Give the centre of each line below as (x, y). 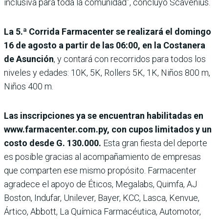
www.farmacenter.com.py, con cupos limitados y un (108, 130)
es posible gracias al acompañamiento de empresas (102, 157)
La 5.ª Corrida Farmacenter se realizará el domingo (108, 32)
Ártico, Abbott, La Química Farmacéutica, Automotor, (102, 212)
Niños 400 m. (29, 87)
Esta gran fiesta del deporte (154, 143)
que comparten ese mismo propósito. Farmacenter (100, 171)
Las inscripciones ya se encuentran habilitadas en (104, 116)
